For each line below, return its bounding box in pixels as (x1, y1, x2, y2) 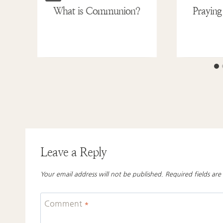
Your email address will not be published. (40, 170, 163, 178)
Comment (44, 198, 84, 208)
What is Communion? (53, 5, 140, 17)
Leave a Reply (40, 145, 107, 160)
